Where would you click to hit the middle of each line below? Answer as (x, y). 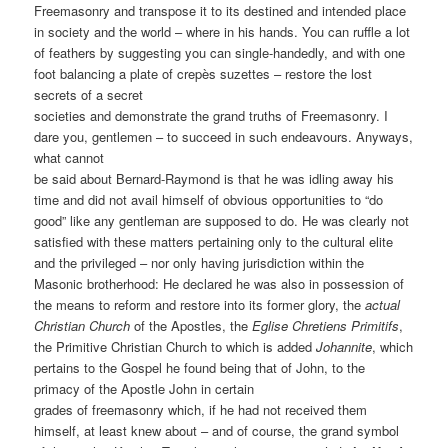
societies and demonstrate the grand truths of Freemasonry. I (211, 115)
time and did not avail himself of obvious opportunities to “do (209, 199)
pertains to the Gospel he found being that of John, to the (200, 367)
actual (383, 304)
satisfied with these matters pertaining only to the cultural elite (214, 241)
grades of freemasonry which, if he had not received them (201, 409)
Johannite (344, 346)
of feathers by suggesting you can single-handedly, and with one (220, 52)
